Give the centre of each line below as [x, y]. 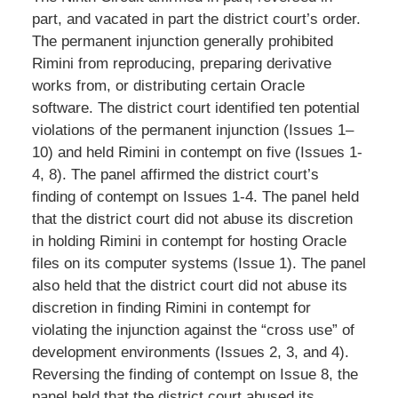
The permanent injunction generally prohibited [182, 42]
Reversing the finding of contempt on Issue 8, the [195, 375]
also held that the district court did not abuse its [189, 286]
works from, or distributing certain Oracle [168, 86]
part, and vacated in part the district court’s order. [196, 20]
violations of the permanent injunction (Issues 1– [192, 131]
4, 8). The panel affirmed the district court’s [175, 175]
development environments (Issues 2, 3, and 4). [190, 353]
